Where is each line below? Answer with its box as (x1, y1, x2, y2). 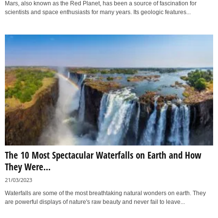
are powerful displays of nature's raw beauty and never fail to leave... (5, 199, 185, 206)
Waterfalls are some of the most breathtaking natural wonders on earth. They (5, 190, 206, 197)
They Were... (5, 161, 51, 174)
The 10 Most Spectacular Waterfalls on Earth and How (5, 149, 201, 162)
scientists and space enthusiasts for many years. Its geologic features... (5, 8, 191, 16)
